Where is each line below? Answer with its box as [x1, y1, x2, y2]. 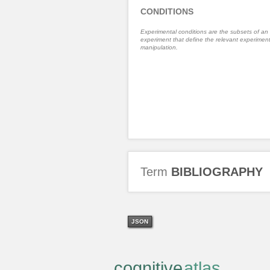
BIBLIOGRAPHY [171, 165, 263, 178]
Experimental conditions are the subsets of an [140, 28, 268, 35]
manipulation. [140, 43, 178, 51]
